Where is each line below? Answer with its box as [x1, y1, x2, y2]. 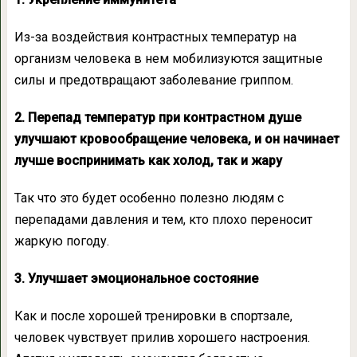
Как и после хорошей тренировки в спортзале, [14, 308, 292, 324]
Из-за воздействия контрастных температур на [14, 29, 296, 45]
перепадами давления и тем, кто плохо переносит [14, 212, 312, 228]
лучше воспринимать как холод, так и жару [14, 153, 282, 169]
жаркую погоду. [14, 233, 109, 249]
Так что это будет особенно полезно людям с [14, 190, 284, 206]
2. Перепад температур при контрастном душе [14, 110, 301, 126]
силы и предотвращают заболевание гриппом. [14, 73, 293, 88]
